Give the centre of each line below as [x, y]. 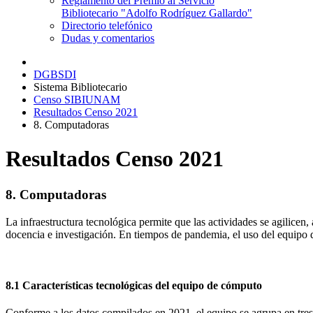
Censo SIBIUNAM [77, 100]
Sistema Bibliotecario [80, 87]
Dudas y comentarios [108, 38]
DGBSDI [55, 74]
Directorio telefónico [107, 26]
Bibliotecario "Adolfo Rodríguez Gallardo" [157, 13]
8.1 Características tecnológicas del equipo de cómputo [134, 285]
